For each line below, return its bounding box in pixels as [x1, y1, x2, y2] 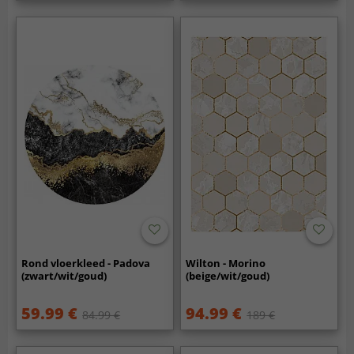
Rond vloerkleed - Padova [21, 255, 151, 270]
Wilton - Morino [186, 255, 266, 270]
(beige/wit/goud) [186, 268, 270, 283]
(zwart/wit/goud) [21, 268, 107, 283]
